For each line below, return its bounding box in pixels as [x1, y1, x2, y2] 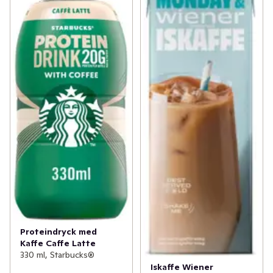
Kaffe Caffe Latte [20, 237, 96, 249]
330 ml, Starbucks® [20, 249, 94, 260]
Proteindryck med [20, 225, 97, 237]
